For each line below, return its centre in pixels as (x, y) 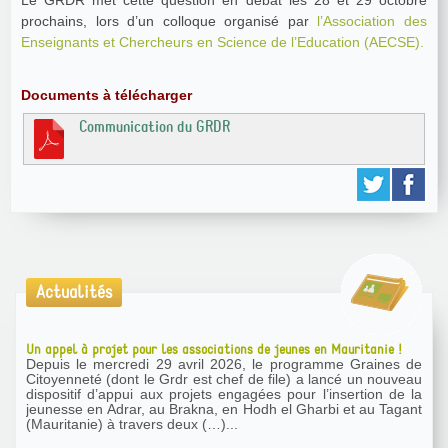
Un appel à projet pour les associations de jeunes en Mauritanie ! (216, 349)
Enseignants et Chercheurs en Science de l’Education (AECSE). (222, 41)
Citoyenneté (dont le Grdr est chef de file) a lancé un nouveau (224, 378)
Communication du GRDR (154, 126)
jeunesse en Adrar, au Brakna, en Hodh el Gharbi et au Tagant (224, 408)
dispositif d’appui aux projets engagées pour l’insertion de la (224, 393)
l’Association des (372, 20)
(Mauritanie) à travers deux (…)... (132, 423)
